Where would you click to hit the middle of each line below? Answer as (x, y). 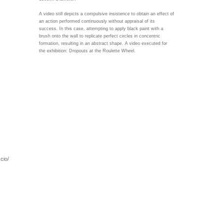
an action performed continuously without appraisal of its (97, 21)
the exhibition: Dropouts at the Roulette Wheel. (87, 51)
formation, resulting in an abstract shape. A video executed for (103, 43)
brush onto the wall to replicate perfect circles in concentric (100, 36)
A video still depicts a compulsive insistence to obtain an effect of (107, 14)
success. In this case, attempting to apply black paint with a (101, 29)
